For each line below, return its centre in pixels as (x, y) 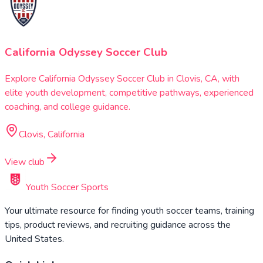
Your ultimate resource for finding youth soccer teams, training (129, 210)
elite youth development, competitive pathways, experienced (129, 92)
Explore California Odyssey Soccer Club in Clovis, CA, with (122, 78)
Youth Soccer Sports (67, 187)
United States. (34, 239)
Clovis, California (52, 134)
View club (25, 162)
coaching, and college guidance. (68, 107)
